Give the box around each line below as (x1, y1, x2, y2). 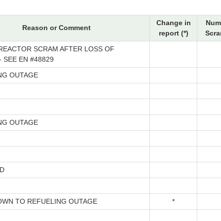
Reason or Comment (22, 24, 91, 32)
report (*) (158, 29, 188, 37)
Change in (156, 19, 191, 27)
